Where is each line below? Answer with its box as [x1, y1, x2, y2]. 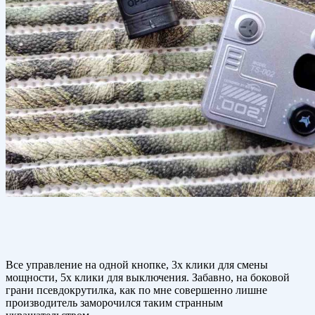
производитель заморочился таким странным [6, 297, 223, 309]
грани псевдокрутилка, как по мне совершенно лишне [6, 284, 267, 297]
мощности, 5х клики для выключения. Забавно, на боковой [6, 271, 290, 284]
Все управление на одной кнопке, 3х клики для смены [6, 259, 268, 271]
